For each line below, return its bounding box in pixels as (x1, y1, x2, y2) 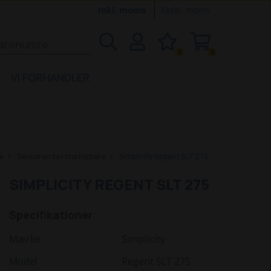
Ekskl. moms (161, 4, 211, 16)
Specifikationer (8, 207, 93, 222)
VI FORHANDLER (11, 70, 90, 85)
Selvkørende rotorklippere (16, 151, 106, 162)
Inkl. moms (98, 4, 148, 16)
